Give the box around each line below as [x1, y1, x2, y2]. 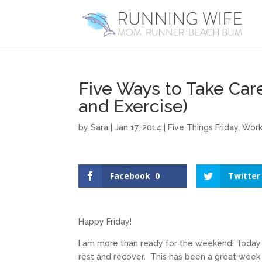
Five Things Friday [168, 123, 239, 132]
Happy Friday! [78, 217, 132, 226]
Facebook [110, 170, 151, 181]
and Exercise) [78, 96, 188, 116]
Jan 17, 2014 [115, 123, 162, 132]
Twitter [228, 170, 261, 181]
